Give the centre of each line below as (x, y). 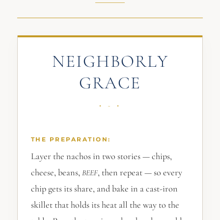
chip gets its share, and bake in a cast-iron (104, 189)
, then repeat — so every (140, 173)
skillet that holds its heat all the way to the (105, 205)
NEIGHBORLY (110, 61)
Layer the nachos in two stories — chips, (101, 156)
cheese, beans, (56, 173)
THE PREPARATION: (71, 139)
